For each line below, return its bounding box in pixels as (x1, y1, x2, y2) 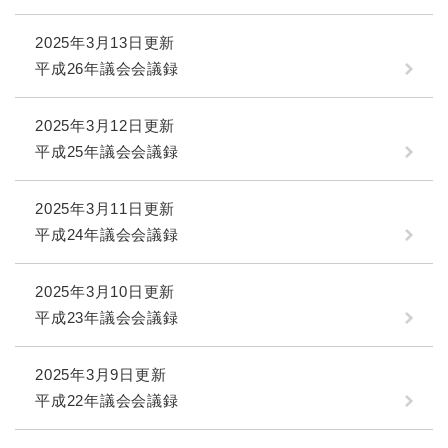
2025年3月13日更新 (35, 34, 175, 52)
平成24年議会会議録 (35, 226, 179, 244)
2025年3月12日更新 (35, 117, 175, 135)
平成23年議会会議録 (35, 309, 179, 327)
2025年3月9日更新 (35, 366, 167, 384)
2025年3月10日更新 (35, 283, 175, 301)
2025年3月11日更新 (35, 200, 175, 218)
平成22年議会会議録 (35, 392, 179, 410)
